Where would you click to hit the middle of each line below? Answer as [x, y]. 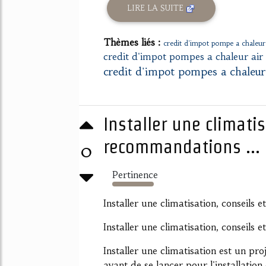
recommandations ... [182, 146]
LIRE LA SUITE [157, 8]
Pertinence [135, 174]
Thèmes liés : [133, 42]
